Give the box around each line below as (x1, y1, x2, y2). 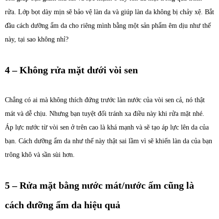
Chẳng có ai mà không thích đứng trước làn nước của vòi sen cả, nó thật (5, 96, 205, 104)
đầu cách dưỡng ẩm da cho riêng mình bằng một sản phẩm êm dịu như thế (5, 22, 211, 29)
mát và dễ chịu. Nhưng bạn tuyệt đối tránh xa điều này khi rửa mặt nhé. (5, 110, 204, 117)
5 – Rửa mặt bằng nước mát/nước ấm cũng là (5, 180, 194, 191)
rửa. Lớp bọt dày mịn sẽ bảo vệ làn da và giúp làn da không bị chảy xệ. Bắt (5, 8, 214, 16)
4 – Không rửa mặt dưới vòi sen (5, 65, 138, 75)
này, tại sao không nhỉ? (5, 36, 68, 43)
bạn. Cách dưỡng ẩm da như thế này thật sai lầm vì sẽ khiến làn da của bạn (5, 137, 212, 145)
